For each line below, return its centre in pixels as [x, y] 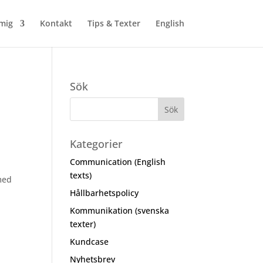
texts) [81, 175]
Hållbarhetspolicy [104, 193]
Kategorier [97, 144]
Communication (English [118, 162]
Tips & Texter [114, 23]
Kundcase [90, 242]
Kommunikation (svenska [120, 210]
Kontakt [56, 23]
